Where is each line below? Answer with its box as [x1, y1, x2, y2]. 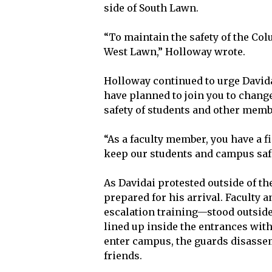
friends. [104, 250, 143, 262]
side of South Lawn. [104, 2, 199, 15]
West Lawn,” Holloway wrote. [104, 46, 246, 58]
